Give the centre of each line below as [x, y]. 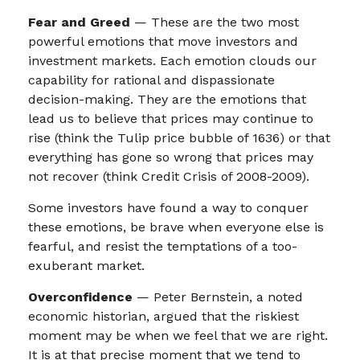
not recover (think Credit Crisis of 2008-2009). [169, 176]
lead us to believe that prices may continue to [171, 119]
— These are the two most [215, 22]
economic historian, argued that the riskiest [164, 316]
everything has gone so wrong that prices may [171, 157]
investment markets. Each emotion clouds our [172, 61]
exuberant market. [86, 266]
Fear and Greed [79, 22]
